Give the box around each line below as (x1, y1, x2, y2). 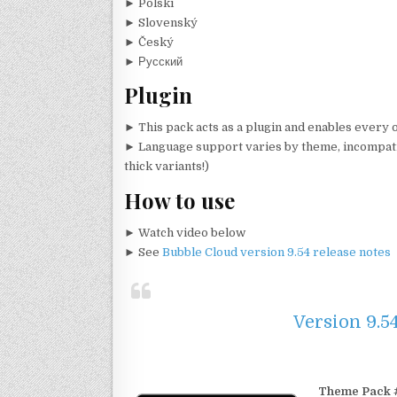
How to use (124, 185, 235, 214)
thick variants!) (124, 160, 209, 174)
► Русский (124, 54, 183, 68)
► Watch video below (124, 226, 245, 240)
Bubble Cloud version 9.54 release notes (162, 245, 391, 260)
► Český (124, 35, 174, 49)
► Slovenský (124, 15, 198, 29)
